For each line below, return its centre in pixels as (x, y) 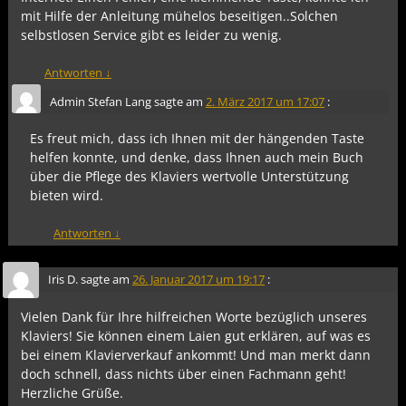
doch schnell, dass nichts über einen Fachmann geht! (184, 373)
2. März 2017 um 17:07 (265, 101)
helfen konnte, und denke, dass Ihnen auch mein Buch (197, 157)
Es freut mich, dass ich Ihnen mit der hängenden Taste (198, 138)
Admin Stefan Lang (100, 101)
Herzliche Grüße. (72, 392)
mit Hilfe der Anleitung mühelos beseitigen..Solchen (180, 16)
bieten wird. (67, 195)
